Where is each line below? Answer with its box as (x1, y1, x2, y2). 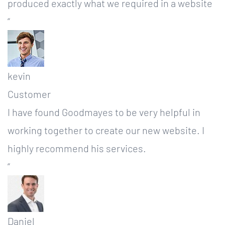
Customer (8, 88, 51, 100)
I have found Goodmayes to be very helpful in (8, 106, 200, 118)
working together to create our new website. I (8, 124, 204, 136)
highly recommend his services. (8, 142, 146, 154)
